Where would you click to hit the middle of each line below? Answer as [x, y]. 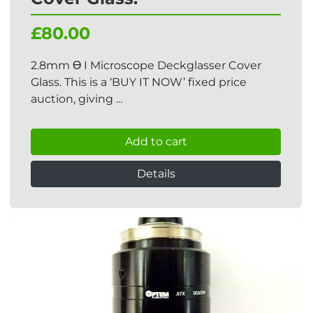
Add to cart [156, 141]
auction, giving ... [77, 99]
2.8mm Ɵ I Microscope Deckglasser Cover [146, 65]
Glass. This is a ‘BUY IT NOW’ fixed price [139, 82]
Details [156, 174]
